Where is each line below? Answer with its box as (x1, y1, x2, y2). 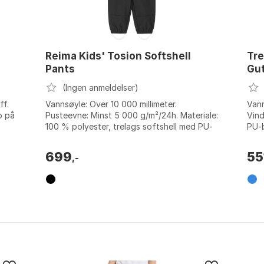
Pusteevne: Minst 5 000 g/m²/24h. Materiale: (45, 110, 218, 121)
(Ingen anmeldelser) (62, 82, 139, 93)
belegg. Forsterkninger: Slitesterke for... (45, 133, 197, 143)
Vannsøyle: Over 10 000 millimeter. (45, 99, 177, 110)
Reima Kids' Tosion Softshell (45, 50, 191, 62)
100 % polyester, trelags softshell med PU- (45, 121, 213, 132)
